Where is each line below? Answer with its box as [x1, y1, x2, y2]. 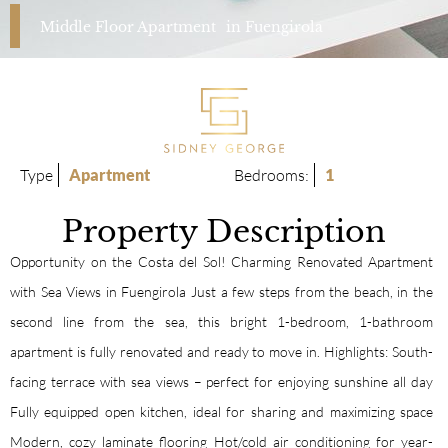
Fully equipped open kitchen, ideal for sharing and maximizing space [10, 402, 433, 420]
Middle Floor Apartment [40, 17, 216, 36]
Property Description [62, 212, 386, 250]
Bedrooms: [234, 164, 309, 185]
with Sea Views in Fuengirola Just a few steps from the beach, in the [10, 282, 433, 300]
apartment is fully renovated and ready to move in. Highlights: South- [10, 342, 433, 360]
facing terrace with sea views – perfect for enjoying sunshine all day [10, 372, 433, 390]
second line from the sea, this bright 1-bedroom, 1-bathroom [10, 312, 433, 330]
